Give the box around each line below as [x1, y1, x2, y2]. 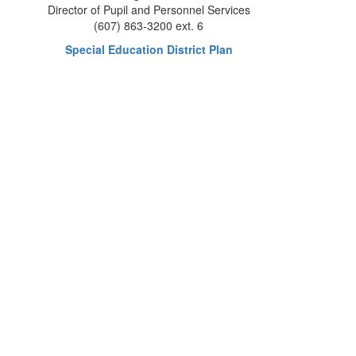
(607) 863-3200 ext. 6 [94, 17, 204, 33]
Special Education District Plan [64, 41, 233, 57]
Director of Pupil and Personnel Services [47, 2, 250, 17]
